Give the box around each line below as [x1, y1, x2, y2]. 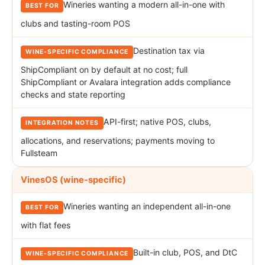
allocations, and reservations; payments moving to [21, 135, 215, 146]
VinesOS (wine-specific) [21, 174, 126, 186]
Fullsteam [21, 148, 57, 159]
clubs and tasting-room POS [21, 18, 130, 29]
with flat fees [21, 220, 70, 231]
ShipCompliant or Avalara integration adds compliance [21, 77, 231, 88]
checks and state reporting [21, 89, 125, 100]
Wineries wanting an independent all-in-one [63, 201, 231, 212]
